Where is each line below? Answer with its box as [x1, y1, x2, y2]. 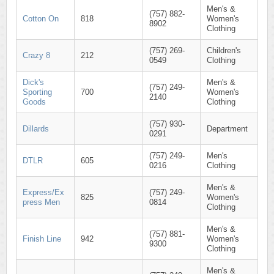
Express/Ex [23, 188, 64, 197]
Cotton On [23, 14, 59, 23]
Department [207, 124, 248, 133]
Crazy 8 [23, 51, 50, 60]
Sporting [23, 87, 52, 97]
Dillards [23, 124, 49, 133]
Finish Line [23, 234, 61, 243]
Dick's [23, 78, 44, 87]
